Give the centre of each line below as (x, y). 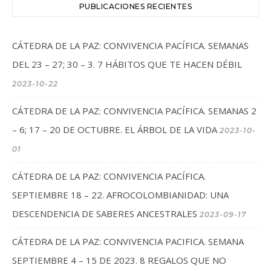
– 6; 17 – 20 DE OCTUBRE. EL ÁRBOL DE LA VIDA (115, 129)
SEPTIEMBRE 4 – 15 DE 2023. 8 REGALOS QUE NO (119, 260)
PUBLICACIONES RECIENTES (135, 6)
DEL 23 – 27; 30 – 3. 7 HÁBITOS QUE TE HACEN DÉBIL (127, 64)
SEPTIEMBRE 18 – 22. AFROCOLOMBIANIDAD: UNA (120, 195)
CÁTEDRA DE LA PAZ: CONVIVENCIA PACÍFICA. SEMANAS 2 (134, 111)
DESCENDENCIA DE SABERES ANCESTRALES (105, 214)
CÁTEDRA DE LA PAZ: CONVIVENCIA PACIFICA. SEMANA (128, 241)
